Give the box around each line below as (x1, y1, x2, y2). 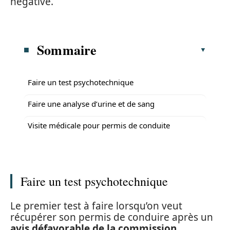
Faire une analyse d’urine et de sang (28, 98, 155, 109)
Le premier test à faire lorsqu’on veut (10, 199, 182, 213)
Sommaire (37, 40, 97, 60)
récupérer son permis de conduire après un (10, 210, 213, 224)
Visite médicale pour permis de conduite (28, 120, 170, 130)
